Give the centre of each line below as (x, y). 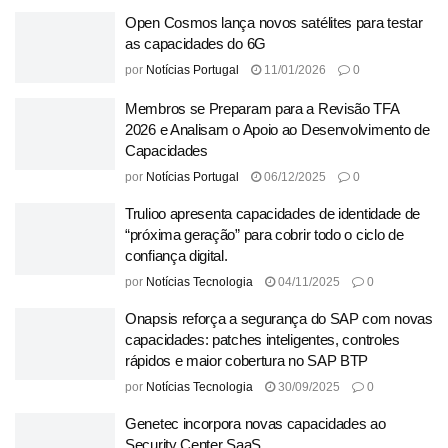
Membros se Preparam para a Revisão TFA (262, 108)
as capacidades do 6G (195, 43)
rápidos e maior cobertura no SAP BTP (247, 360)
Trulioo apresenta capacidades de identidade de (273, 213)
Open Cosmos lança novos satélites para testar (274, 22)
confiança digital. (176, 255)
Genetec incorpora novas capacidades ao (255, 423)
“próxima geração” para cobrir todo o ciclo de (264, 234)
